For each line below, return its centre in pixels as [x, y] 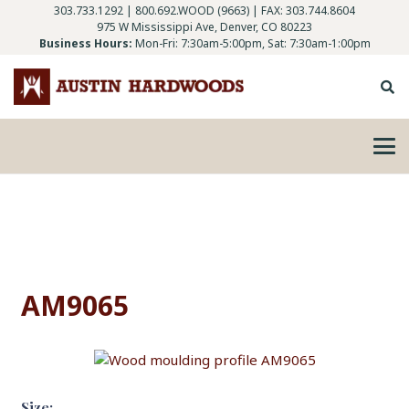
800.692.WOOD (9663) [192, 10]
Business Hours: [85, 43]
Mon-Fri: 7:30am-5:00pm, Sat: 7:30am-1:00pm [252, 43]
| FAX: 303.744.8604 [302, 10]
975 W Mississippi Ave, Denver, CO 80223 [204, 27]
